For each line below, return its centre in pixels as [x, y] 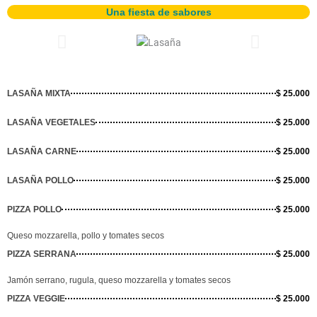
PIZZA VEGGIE [36, 298]
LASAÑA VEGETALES [51, 122]
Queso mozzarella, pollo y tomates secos [86, 235]
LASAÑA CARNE [42, 151]
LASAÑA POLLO [40, 180]
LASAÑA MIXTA [39, 93]
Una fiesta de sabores [158, 12]
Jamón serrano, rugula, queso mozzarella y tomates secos [119, 280]
